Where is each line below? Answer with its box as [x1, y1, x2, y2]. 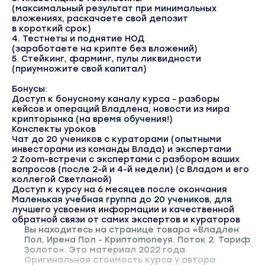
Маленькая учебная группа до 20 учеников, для [12, 195, 232, 205]
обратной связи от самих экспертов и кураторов [12, 215, 240, 225]
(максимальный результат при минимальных [12, 4, 216, 14]
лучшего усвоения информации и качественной [12, 205, 234, 215]
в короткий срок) [12, 24, 91, 34]
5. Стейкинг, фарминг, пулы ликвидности [12, 54, 201, 64]
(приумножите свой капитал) [12, 64, 147, 74]
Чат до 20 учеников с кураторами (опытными [12, 134, 221, 144]
